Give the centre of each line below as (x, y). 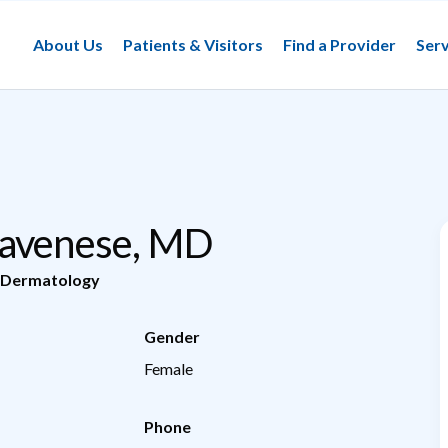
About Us (68, 44)
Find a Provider (339, 44)
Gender (172, 336)
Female (168, 368)
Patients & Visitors (193, 44)
